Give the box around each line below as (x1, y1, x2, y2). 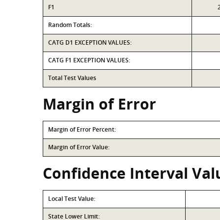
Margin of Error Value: (48, 143, 110, 151)
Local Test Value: (48, 194, 95, 203)
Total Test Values (48, 74, 96, 82)
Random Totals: (48, 21, 92, 29)
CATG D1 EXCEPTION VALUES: (48, 38, 132, 47)
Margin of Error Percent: (48, 125, 116, 134)
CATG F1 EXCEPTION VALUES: (48, 56, 130, 64)
